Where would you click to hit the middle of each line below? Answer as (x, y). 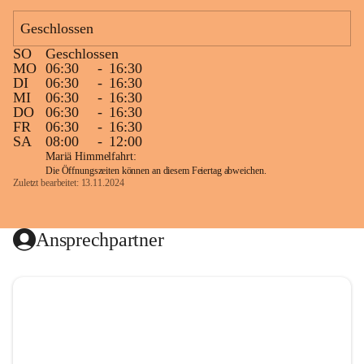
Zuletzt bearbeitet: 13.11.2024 (69, 183)
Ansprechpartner (100, 239)
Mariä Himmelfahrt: (91, 156)
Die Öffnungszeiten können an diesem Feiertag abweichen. (156, 171)
